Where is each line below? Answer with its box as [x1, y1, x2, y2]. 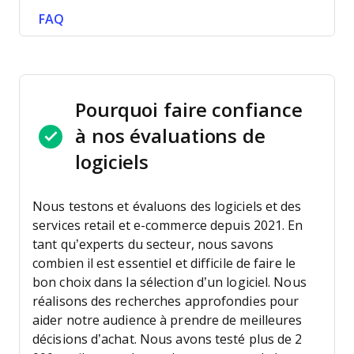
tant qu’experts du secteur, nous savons [32, 238, 273, 251]
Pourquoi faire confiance [75, 100, 303, 121]
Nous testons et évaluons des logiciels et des [32, 200, 302, 213]
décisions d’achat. [32, 333, 137, 346]
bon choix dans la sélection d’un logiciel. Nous [32, 276, 307, 289]
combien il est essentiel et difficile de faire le [32, 257, 296, 270]
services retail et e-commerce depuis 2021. [32, 219, 285, 232]
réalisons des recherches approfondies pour [32, 295, 299, 308]
